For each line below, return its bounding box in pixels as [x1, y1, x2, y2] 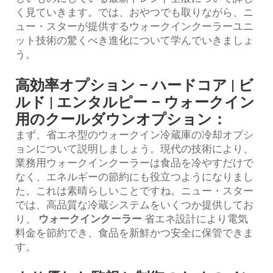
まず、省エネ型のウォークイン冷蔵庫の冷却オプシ [15, 128, 253, 141]
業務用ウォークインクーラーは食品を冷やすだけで [15, 156, 253, 169]
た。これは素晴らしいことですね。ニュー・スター [15, 184, 253, 197]
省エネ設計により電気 [144, 212, 248, 225]
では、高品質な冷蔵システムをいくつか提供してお [15, 198, 253, 211]
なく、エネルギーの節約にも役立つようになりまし [15, 170, 253, 183]
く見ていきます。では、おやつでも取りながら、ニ [15, 5, 253, 18]
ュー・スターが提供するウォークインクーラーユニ [15, 19, 253, 32]
